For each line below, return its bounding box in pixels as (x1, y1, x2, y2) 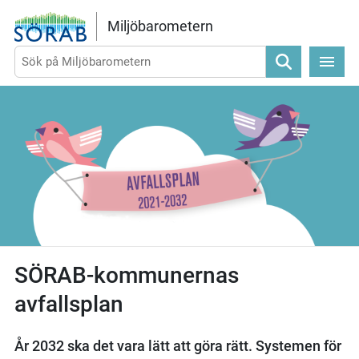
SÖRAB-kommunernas (14, 261, 239, 288)
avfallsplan (14, 290, 123, 317)
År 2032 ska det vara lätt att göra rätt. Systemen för (14, 337, 341, 354)
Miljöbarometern (107, 18, 213, 35)
